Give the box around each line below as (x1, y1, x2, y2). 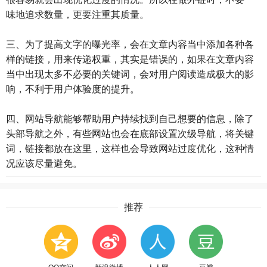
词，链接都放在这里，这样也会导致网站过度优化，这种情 (6, 141, 254, 155)
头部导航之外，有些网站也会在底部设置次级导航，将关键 (6, 126, 254, 140)
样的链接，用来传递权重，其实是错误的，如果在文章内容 (6, 52, 254, 66)
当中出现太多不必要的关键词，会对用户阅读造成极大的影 (6, 67, 254, 80)
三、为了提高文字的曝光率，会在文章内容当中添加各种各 (6, 37, 254, 51)
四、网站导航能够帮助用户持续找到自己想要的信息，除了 (6, 111, 254, 125)
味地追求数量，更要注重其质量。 (6, 7, 149, 21)
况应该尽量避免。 (6, 156, 82, 170)
